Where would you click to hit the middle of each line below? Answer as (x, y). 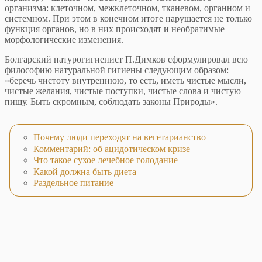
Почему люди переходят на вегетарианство (120, 137)
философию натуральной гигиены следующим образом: (117, 70)
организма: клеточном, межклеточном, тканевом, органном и (127, 8)
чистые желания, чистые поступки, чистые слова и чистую (123, 91)
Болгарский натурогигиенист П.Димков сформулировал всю (126, 60)
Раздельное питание (73, 183)
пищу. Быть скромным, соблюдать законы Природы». (111, 102)
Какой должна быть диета (85, 171)
